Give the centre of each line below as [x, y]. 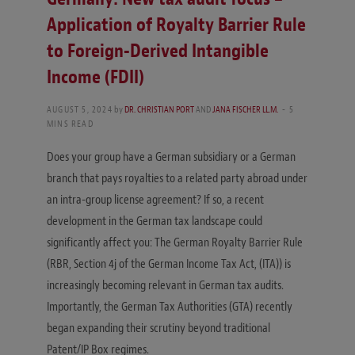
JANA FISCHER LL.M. [245, 109]
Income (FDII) [95, 76]
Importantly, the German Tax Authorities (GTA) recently [170, 306]
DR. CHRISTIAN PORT [159, 109]
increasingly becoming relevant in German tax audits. [165, 285]
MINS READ [70, 123]
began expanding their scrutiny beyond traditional [158, 328]
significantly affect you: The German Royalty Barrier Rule [175, 242]
